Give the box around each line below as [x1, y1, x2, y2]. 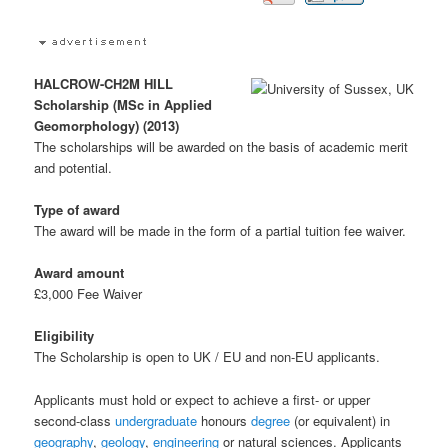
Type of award [34, 200, 121, 220]
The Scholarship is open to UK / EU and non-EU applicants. [34, 347, 381, 367]
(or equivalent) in [290, 410, 391, 430]
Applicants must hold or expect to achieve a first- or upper [34, 389, 371, 409]
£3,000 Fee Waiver [34, 284, 143, 304]
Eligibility [34, 326, 95, 346]
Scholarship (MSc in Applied [34, 95, 213, 115]
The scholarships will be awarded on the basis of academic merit [34, 137, 409, 157]
